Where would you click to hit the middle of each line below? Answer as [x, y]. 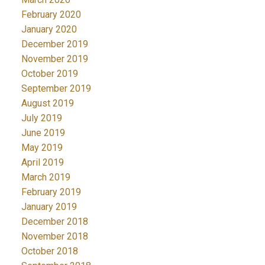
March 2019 [46, 177]
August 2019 [47, 104]
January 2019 [49, 207]
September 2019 [56, 89]
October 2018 [49, 251]
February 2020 [51, 15]
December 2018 [54, 222]
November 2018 [54, 237]
